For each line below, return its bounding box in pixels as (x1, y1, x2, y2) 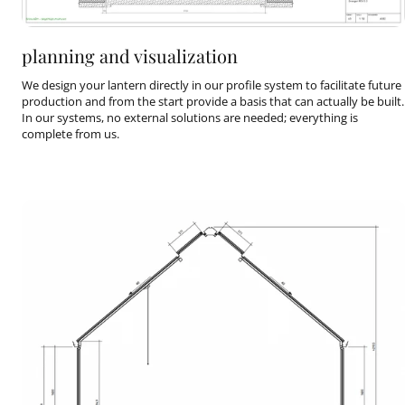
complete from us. (22, 125, 119, 142)
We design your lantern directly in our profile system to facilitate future (22, 76, 401, 93)
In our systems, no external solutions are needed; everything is (22, 108, 358, 126)
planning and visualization (22, 42, 238, 68)
